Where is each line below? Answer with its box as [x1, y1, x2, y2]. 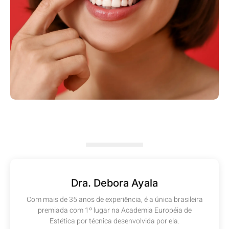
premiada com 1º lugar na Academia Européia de [37, 205, 192, 216]
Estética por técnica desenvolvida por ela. [50, 216, 179, 227]
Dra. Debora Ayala [71, 177, 158, 190]
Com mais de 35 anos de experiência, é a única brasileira [26, 194, 203, 205]
